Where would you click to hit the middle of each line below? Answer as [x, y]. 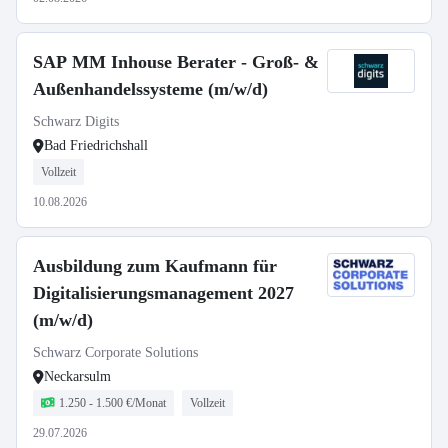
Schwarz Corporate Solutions [115, 352]
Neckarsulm [77, 376]
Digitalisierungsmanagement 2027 [163, 293]
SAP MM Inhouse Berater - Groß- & [176, 62]
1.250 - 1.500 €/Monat [112, 403]
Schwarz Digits [76, 121]
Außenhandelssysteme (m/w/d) [150, 89]
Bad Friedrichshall [96, 145]
